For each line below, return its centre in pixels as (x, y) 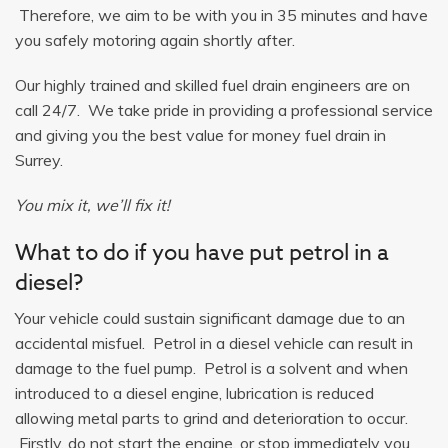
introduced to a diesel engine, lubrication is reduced (194, 392)
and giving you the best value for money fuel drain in (200, 134)
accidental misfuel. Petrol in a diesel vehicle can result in (214, 342)
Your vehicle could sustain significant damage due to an (210, 317)
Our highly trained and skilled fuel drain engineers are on (212, 84)
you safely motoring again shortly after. (155, 39)
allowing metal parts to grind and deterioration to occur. (211, 417)
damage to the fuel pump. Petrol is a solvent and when (211, 367)
